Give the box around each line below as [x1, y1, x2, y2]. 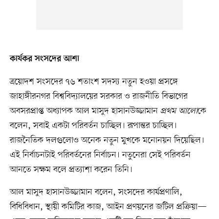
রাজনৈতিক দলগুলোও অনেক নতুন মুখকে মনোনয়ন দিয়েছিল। [9, 134, 204, 147]
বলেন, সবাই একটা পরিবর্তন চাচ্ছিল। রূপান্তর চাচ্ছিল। [9, 120, 177, 132]
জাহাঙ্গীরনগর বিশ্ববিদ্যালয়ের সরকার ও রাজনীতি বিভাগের [9, 90, 188, 103]
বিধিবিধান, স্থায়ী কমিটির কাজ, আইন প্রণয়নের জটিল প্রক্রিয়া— [9, 201, 207, 213]
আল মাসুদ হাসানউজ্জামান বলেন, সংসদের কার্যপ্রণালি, [9, 186, 182, 198]
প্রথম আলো [160, 105, 197, 117]
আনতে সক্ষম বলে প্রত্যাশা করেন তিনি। [9, 164, 132, 176]
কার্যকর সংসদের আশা [9, 54, 79, 65]
